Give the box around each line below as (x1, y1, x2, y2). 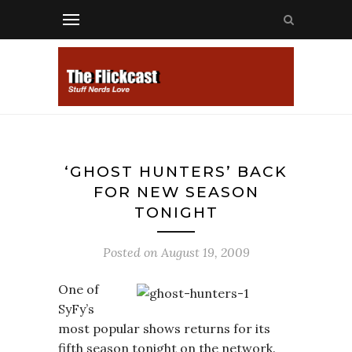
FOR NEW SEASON (93, 183, 259, 201)
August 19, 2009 (160, 244, 250, 260)
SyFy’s (58, 301, 94, 317)
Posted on (102, 244, 161, 260)
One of (58, 281, 99, 297)
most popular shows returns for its (58, 321, 270, 336)
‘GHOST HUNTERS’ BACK (64, 163, 288, 181)
